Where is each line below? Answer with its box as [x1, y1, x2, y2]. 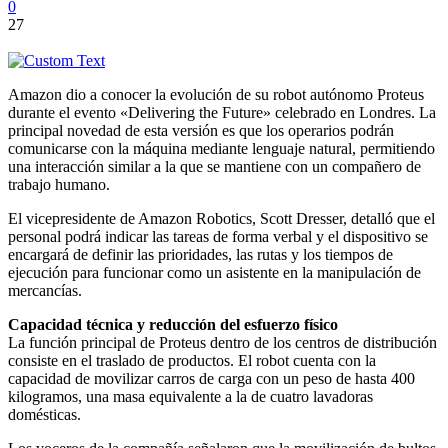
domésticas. [8, 405, 81, 423]
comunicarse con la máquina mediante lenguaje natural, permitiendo [8, 139, 435, 157]
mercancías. [8, 281, 82, 299]
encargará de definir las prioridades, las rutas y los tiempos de [8, 245, 393, 263]
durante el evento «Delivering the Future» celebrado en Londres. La [8, 103, 436, 121]
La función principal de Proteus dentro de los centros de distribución [8, 333, 437, 351]
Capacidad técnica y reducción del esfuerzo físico [8, 315, 338, 333]
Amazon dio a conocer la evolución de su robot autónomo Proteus [8, 85, 424, 103]
